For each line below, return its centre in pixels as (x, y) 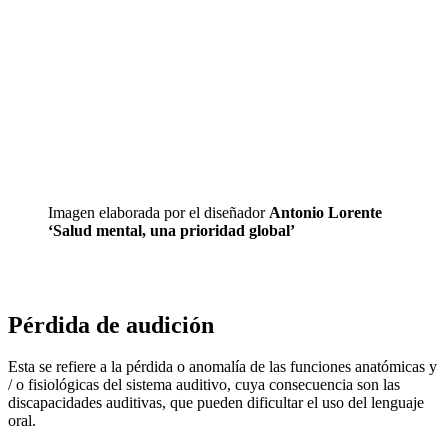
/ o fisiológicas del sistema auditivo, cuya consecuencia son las (204, 385)
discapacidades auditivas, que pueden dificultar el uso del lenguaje (216, 403)
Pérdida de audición (111, 324)
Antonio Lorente (325, 212)
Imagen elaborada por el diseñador (158, 212)
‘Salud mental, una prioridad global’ (171, 230)
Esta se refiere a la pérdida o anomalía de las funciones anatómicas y (222, 367)
